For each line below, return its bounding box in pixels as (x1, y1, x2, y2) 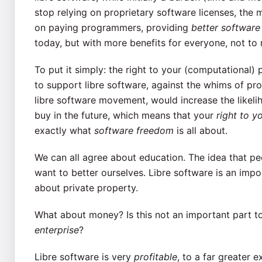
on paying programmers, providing (34, 21, 191, 33)
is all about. (173, 124, 227, 136)
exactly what (34, 124, 94, 136)
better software (191, 21, 260, 33)
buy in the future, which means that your (34, 109, 216, 121)
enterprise (34, 223, 79, 236)
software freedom (94, 124, 174, 136)
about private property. (34, 181, 138, 194)
